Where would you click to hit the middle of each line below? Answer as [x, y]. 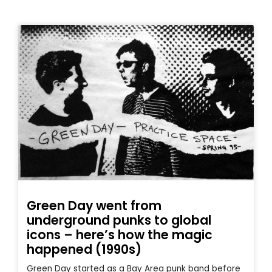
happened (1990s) [84, 249]
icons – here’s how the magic [120, 234]
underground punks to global [119, 220]
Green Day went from [94, 205]
